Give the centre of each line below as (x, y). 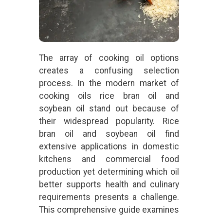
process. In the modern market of (109, 83)
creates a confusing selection (109, 70)
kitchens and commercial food (109, 159)
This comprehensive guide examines (109, 209)
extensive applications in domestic (109, 146)
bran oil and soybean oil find (109, 134)
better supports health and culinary (109, 184)
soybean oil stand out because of (109, 108)
